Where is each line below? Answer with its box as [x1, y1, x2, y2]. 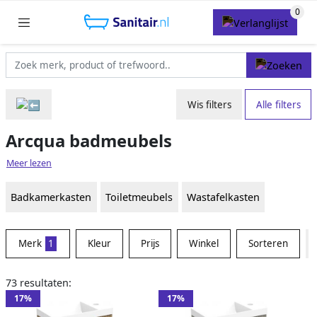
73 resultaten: [6, 276, 71, 290]
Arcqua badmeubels [6, 129, 172, 153]
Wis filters [187, 98, 231, 111]
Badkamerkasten [11, 190, 92, 204]
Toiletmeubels [105, 190, 173, 204]
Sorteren [248, 237, 288, 250]
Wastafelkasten [186, 190, 260, 204]
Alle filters [255, 98, 301, 111]
